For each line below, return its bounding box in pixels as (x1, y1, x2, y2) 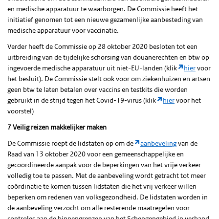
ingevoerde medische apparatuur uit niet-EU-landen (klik (7, 63, 178, 72)
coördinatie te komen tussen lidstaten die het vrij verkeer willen (7, 181, 197, 191)
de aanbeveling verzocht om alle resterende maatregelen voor (7, 203, 190, 212)
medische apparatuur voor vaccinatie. (7, 25, 119, 35)
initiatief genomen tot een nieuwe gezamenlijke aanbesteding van (7, 15, 203, 24)
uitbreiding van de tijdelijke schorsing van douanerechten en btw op (7, 52, 209, 62)
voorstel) (7, 106, 34, 115)
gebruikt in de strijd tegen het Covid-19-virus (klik (7, 95, 157, 105)
